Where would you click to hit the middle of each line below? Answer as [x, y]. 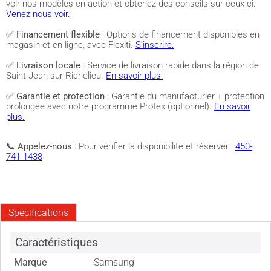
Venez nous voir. [38, 14]
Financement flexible [58, 34]
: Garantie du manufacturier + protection [184, 96]
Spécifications [38, 212]
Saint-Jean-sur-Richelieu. [56, 76]
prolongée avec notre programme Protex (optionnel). [110, 106]
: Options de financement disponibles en [180, 34]
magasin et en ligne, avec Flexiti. [71, 45]
